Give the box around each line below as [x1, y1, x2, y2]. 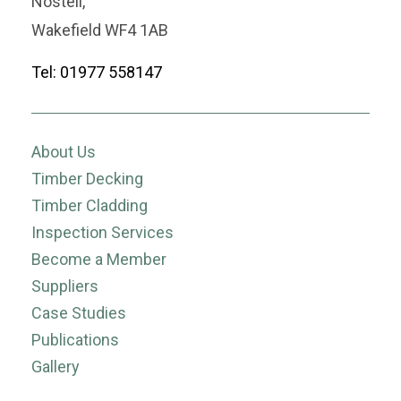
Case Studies [31, 303, 126, 323]
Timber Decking [31, 169, 143, 189]
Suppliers [31, 277, 98, 296]
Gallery [31, 357, 80, 377]
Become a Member [31, 250, 166, 269]
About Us [31, 142, 96, 162]
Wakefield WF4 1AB [31, 21, 168, 40]
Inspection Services [31, 223, 174, 243]
